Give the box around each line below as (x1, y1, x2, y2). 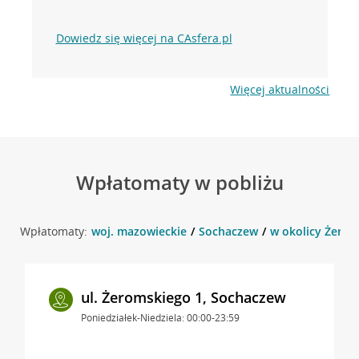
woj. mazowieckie (91, 223, 187, 239)
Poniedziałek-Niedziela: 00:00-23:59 (80, 310, 240, 325)
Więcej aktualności (230, 81, 330, 97)
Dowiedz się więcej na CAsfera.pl (55, 30, 232, 46)
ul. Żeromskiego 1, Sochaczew (80, 287, 286, 307)
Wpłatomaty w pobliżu (75, 168, 284, 196)
